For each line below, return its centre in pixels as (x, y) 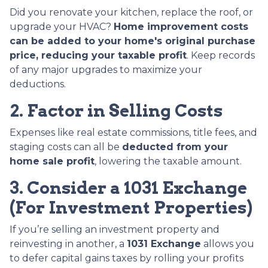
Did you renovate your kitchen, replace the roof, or (131, 12)
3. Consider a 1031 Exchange (128, 188)
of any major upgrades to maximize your (106, 70)
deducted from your (175, 147)
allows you (228, 244)
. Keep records (221, 55)
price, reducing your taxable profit (98, 55)
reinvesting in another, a (68, 244)
